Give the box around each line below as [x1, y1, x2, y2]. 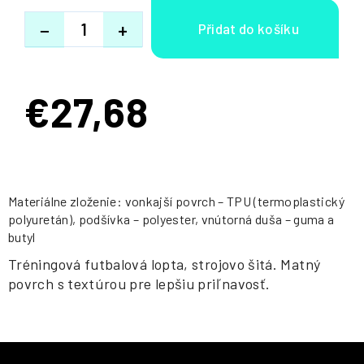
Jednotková [24, 111, 89, 127]
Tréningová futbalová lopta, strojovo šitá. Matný [8, 255, 321, 273]
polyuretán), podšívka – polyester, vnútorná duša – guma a [8, 211, 335, 227]
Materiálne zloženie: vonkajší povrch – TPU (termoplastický [8, 193, 344, 209]
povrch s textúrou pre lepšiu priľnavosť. [8, 275, 271, 292]
